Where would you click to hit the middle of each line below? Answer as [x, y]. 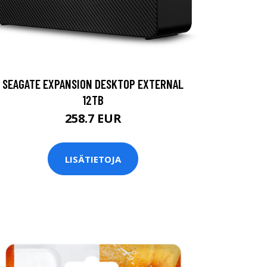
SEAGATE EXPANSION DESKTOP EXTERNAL [93, 84]
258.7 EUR [93, 118]
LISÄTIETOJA [93, 159]
